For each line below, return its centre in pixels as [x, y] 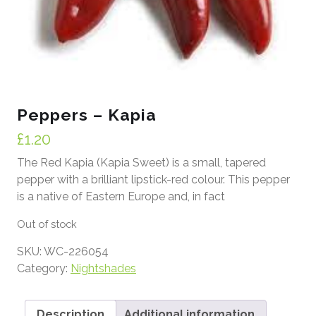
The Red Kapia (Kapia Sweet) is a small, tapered [141, 163]
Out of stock [47, 224]
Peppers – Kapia [87, 115]
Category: [44, 268]
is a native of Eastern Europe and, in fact [121, 196]
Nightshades [103, 268]
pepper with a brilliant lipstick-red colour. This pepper [153, 180]
